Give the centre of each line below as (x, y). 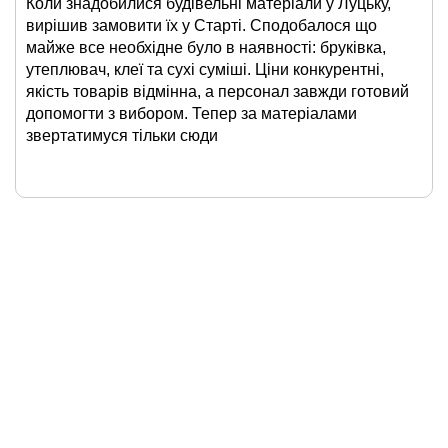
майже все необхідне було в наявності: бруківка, (206, 48)
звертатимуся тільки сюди (122, 136)
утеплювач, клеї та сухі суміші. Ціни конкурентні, (205, 70)
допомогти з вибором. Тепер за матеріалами (191, 114)
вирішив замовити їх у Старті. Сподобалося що (201, 26)
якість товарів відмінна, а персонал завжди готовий (217, 92)
